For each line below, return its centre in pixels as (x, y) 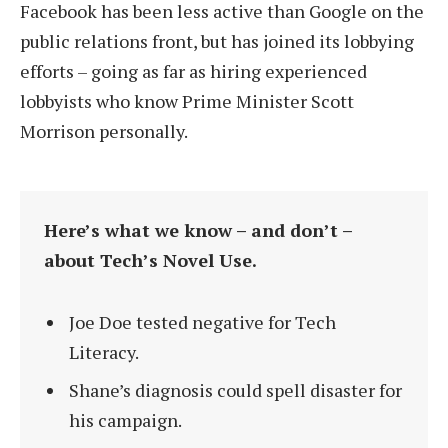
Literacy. (103, 352)
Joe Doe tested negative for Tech (202, 322)
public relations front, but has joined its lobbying (217, 41)
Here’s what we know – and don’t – (197, 229)
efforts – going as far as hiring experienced (193, 71)
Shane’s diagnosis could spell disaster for (235, 390)
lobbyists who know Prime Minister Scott (187, 101)
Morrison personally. (104, 131)
